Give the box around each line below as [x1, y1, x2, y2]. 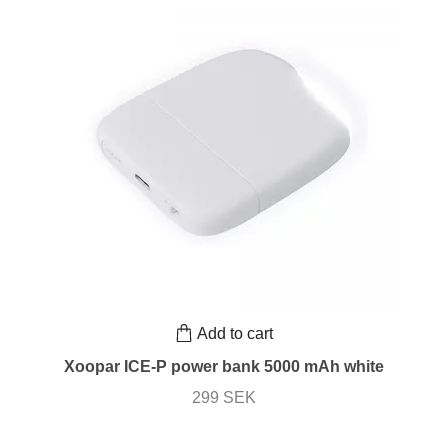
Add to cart [197, 324, 273, 342]
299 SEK [192, 389, 256, 407]
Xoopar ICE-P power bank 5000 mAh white [64, 358, 384, 376]
